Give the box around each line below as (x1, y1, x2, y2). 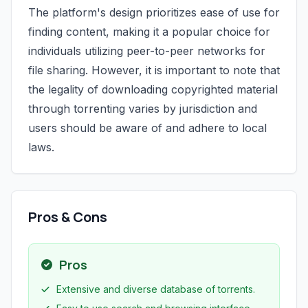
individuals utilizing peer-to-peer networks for (28, 44, 265, 58)
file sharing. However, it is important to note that (28, 63, 280, 77)
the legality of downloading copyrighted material (28, 82, 278, 96)
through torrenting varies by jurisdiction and (28, 102, 257, 115)
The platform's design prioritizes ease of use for (28, 5, 280, 19)
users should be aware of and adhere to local (28, 121, 267, 135)
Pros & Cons (28, 208, 107, 226)
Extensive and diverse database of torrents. (56, 283, 255, 295)
